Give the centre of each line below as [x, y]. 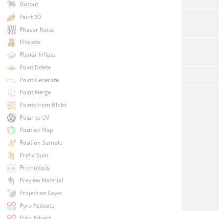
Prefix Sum [34, 155]
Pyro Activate [37, 205]
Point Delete [35, 67]
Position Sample [41, 143]
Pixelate [30, 42]
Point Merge [35, 92]
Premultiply [34, 168]
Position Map [36, 130]
